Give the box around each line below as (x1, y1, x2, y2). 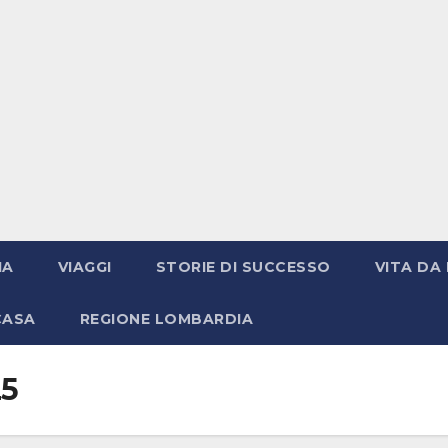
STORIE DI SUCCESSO (155, 257, 331, 276)
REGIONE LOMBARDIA (79, 309, 253, 328)
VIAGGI (57, 257, 112, 276)
